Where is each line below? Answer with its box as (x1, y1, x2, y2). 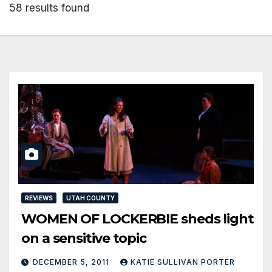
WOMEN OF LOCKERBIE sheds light (21, 210, 254, 227)
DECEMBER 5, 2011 (33, 257, 112, 267)
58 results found (9, 1, 89, 14)
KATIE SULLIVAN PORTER (131, 257, 235, 267)
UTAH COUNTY (66, 194, 115, 202)
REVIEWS (25, 194, 53, 202)
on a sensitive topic (21, 229, 146, 246)
